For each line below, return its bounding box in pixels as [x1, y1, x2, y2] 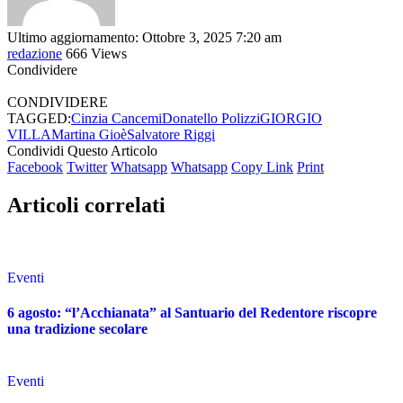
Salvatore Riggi [127, 127, 215, 143]
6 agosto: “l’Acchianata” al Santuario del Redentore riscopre [7, 305, 377, 321]
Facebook [7, 159, 63, 175]
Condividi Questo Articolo [7, 143, 157, 159]
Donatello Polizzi [162, 111, 260, 127]
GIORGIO [260, 111, 322, 127]
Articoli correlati [7, 193, 166, 218]
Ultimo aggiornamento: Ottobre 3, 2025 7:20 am [7, 30, 282, 46]
